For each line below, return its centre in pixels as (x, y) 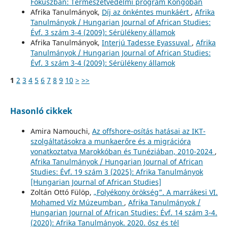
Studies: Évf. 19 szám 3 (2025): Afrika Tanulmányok (117, 172)
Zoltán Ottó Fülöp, (62, 192)
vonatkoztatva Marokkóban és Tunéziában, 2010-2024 (122, 151)
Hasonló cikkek (41, 111)
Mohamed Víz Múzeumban (77, 202)
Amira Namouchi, (61, 131)
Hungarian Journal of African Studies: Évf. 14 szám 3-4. (124, 212)
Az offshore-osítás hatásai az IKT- (149, 131)
